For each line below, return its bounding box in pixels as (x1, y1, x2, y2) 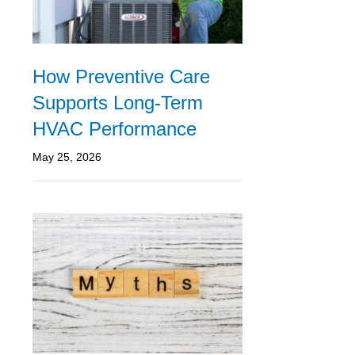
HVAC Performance (32, 117, 197, 139)
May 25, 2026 (32, 150, 101, 163)
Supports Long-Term (32, 91, 203, 113)
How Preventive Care (32, 65, 210, 87)
